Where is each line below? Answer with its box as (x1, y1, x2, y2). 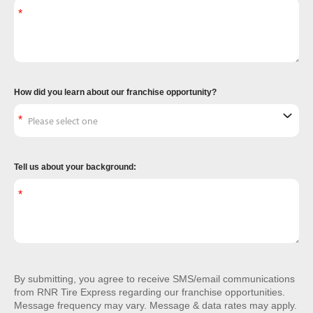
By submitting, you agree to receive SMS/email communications (14, 273, 295, 284)
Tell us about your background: (14, 162, 136, 172)
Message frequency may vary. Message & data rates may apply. (14, 300, 297, 311)
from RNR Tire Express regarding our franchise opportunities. (14, 286, 285, 298)
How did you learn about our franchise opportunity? (14, 87, 217, 97)
